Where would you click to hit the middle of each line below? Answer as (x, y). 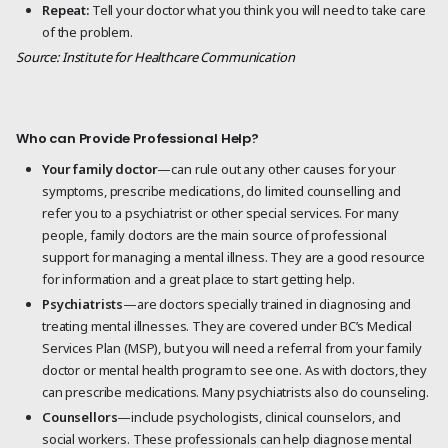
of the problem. (87, 31)
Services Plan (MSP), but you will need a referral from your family (232, 348)
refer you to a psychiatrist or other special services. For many (220, 212)
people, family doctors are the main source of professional (214, 234)
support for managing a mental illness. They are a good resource (233, 256)
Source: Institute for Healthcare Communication (155, 57)
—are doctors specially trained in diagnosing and (267, 304)
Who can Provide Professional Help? (137, 139)
